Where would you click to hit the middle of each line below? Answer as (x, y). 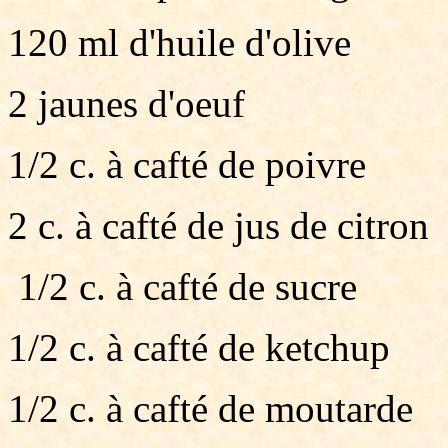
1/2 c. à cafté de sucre (182, 286)
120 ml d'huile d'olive (179, 42)
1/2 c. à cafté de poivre (187, 164)
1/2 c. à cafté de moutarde (210, 408)
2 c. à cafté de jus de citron (218, 225)
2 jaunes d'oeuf (126, 103)
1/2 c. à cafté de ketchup (199, 347)
